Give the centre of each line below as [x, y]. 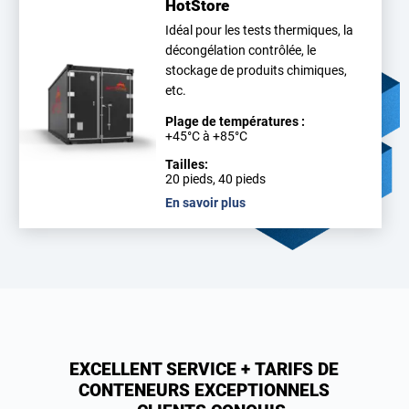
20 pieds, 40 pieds [216, 179]
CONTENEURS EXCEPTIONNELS [204, 390]
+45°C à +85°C [207, 136]
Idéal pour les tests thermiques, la [260, 30]
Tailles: [187, 164]
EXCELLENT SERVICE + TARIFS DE [204, 369]
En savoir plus [206, 203]
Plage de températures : [236, 121]
